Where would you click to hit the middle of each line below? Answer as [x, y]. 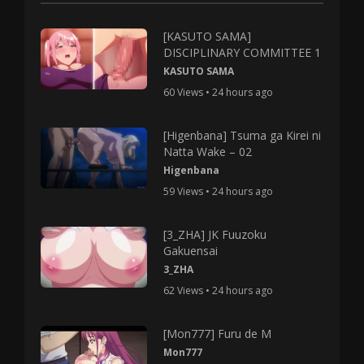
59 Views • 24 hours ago [219, 191]
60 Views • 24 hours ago [219, 92]
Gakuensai [191, 251]
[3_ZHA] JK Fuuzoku [215, 234]
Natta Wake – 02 [208, 152]
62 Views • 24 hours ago [219, 290]
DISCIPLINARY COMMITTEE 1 [243, 52]
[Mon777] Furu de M [218, 334]
